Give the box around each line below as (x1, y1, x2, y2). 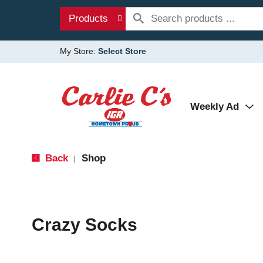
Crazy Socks (31, 215, 137, 234)
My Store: (60, 46, 98, 56)
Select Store (98, 46, 146, 56)
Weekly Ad (190, 101, 239, 112)
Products (69, 13, 108, 24)
